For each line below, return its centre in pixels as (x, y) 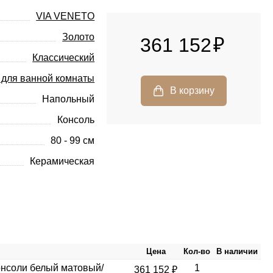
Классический (64, 58)
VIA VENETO (66, 16)
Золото (79, 37)
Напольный (69, 99)
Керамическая (62, 161)
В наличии (237, 252)
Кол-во (197, 252)
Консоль (76, 120)
